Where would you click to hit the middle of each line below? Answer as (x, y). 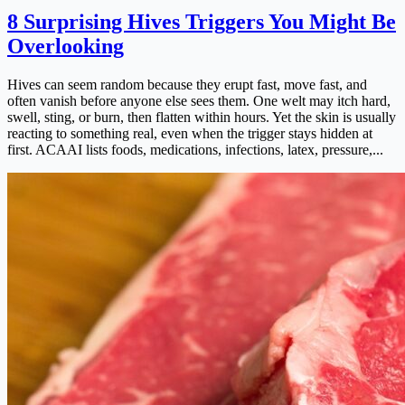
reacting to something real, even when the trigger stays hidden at (190, 133)
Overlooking (66, 46)
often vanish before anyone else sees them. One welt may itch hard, (199, 100)
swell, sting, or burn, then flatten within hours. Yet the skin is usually (202, 117)
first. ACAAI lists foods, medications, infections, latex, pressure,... (195, 149)
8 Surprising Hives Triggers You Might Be (202, 21)
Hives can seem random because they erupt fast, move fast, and (187, 84)
